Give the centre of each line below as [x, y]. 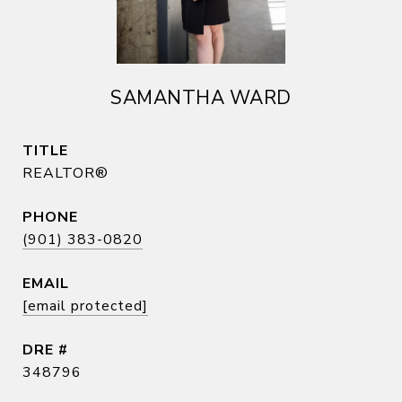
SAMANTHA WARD [201, 98]
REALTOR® [66, 173]
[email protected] [85, 306]
